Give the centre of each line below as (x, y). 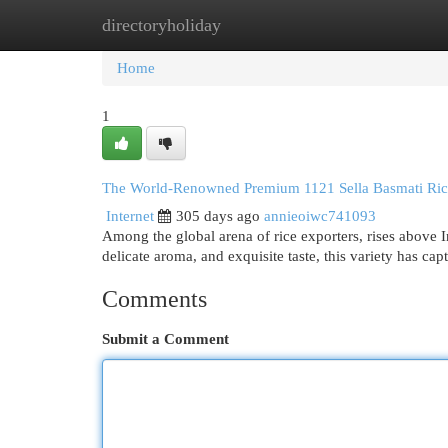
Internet (130, 216)
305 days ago (218, 216)
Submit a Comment (165, 339)
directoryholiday (161, 25)
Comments (154, 299)
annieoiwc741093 (320, 216)
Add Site (366, 25)
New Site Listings (254, 25)
